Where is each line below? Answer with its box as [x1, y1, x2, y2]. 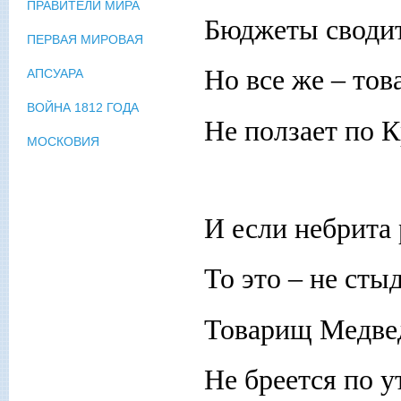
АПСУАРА [27, 66, 83, 81]
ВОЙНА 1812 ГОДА [27, 100, 139, 115]
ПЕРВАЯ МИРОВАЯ [27, 32, 143, 47]
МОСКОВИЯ [27, 134, 99, 149]
